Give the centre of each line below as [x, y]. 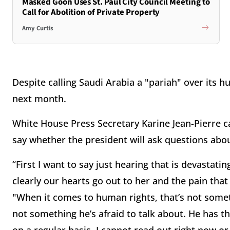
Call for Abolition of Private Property [91, 12]
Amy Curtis [37, 28]
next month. [41, 99]
